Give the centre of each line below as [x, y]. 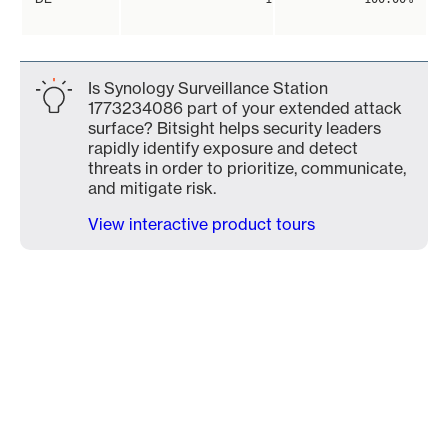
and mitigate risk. [152, 188]
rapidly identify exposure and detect [223, 148]
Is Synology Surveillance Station [208, 88]
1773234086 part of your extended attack [245, 108]
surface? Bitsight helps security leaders [234, 128]
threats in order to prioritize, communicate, [247, 168]
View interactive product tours [201, 224]
